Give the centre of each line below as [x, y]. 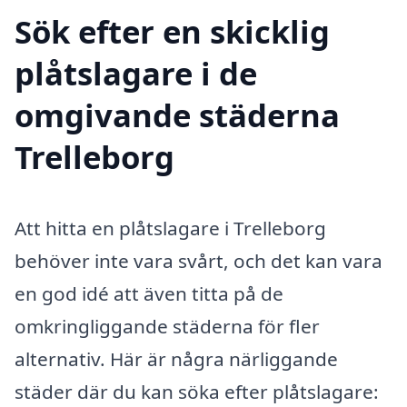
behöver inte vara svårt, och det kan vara [199, 261]
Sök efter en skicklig [172, 32]
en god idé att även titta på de [149, 294]
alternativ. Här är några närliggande [176, 359]
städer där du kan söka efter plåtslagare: [197, 392]
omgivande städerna [177, 115]
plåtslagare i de [136, 74]
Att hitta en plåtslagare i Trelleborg [170, 228]
